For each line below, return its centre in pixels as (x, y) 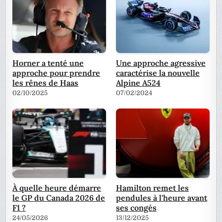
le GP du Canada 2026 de (59, 197)
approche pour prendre (56, 73)
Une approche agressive (161, 63)
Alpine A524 (138, 83)
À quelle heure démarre (57, 188)
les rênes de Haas (46, 83)
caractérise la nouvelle (158, 73)
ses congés (136, 207)
